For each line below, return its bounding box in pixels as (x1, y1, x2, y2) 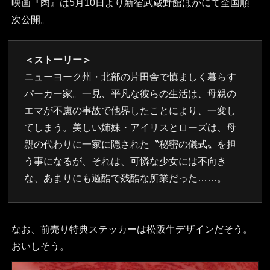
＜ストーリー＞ (24, 55, 92, 66)
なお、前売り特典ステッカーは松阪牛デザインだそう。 (11, 224, 253, 235)
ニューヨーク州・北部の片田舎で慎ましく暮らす (24, 72, 237, 83)
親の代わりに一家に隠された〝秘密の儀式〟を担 (24, 139, 237, 150)
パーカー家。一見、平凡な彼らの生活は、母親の (24, 89, 237, 99)
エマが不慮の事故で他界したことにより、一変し (24, 105, 237, 116)
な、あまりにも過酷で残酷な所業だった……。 (24, 173, 227, 184)
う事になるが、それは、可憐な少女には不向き (24, 156, 227, 167)
